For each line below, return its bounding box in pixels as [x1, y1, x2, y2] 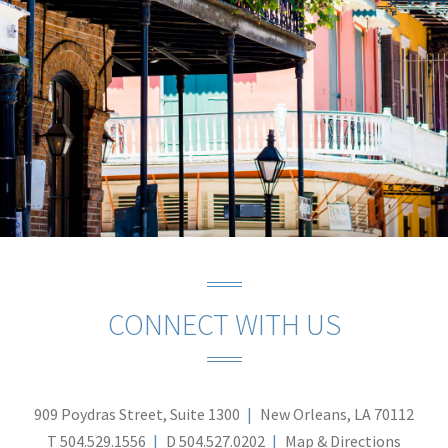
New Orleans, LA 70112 [260, 403, 414, 424]
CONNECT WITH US [107, 304, 341, 343]
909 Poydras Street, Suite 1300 [34, 403, 240, 424]
